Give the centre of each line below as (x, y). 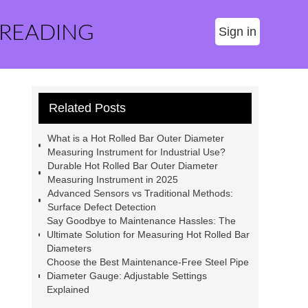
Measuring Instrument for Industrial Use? (136, 152)
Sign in (238, 32)
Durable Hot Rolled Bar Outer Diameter (133, 166)
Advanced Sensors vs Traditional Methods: (141, 193)
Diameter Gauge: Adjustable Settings (127, 276)
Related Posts (87, 108)
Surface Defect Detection (102, 207)
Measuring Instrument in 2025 (113, 179)
